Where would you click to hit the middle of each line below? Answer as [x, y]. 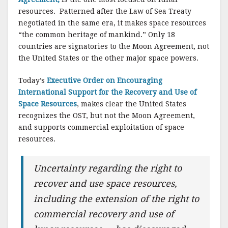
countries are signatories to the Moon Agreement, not [114, 46]
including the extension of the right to [117, 199]
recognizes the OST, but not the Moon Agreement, [107, 116]
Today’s [33, 80]
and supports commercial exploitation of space [101, 127]
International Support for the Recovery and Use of [107, 92]
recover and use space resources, [106, 183]
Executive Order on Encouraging [105, 80]
